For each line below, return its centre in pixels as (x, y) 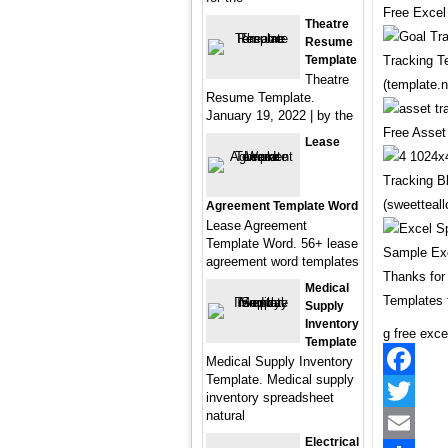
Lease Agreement (256, 225)
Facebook (411, 390)
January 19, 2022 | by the (279, 115)
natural (225, 415)
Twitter (402, 422)
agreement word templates (282, 261)
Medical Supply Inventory (279, 361)
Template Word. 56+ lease (282, 243)
